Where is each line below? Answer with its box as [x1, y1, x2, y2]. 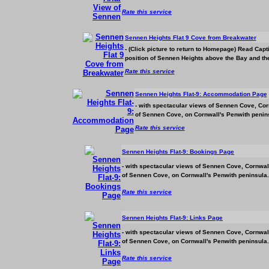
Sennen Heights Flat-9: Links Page [122, 214, 223, 221]
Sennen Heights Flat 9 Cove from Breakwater [124, 34, 256, 41]
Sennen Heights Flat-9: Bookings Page [122, 148, 234, 155]
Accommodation [202, 91, 250, 97]
